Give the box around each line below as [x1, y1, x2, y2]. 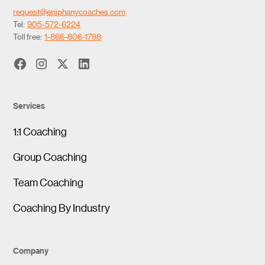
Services [13, 99, 46, 111]
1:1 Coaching [13, 124, 67, 138]
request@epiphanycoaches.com [13, 5, 126, 17]
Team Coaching [13, 175, 84, 189]
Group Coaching [13, 150, 88, 163]
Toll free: [13, 30, 45, 41]
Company [13, 244, 49, 256]
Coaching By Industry [13, 201, 111, 214]
